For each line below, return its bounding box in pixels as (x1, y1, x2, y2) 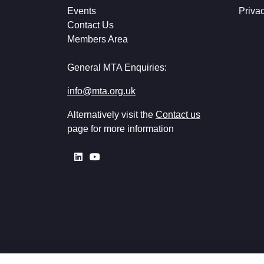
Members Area (67, 34, 128, 44)
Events (67, 6, 96, 16)
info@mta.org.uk (67, 86, 136, 96)
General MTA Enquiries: (67, 62, 167, 72)
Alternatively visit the (67, 110, 156, 120)
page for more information (67, 124, 174, 134)
